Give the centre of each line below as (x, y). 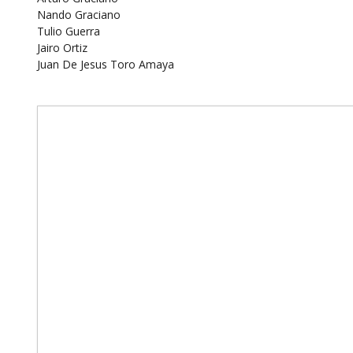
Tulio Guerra (68, 31)
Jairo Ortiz (62, 47)
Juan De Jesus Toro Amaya (105, 64)
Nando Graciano (78, 14)
